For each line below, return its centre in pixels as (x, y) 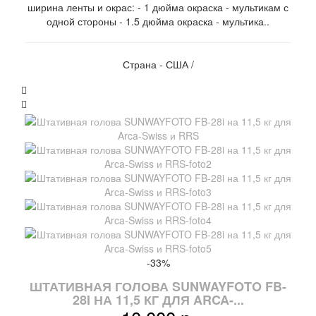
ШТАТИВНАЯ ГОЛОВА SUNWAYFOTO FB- (158, 286)
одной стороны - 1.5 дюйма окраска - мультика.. (158, 22)
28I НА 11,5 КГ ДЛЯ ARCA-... (158, 299)
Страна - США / (158, 65)
